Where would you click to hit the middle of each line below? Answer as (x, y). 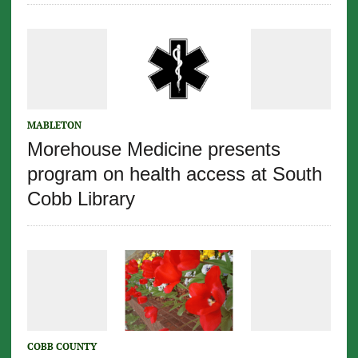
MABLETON (54, 125)
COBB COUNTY (62, 347)
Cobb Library (81, 199)
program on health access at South (174, 174)
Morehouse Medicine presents (153, 149)
